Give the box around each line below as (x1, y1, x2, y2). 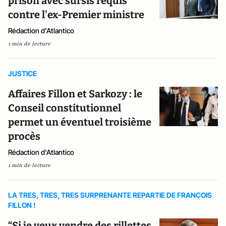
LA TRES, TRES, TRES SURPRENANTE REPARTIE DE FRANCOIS (8, 191, 212, 199)
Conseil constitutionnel (8, 102, 121, 114)
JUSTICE (8, 69, 37, 78)
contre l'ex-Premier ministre (8, 9, 144, 21)
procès (8, 130, 40, 142)
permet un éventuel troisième (8, 116, 151, 128)
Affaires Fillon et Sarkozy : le (8, 88, 142, 100)
